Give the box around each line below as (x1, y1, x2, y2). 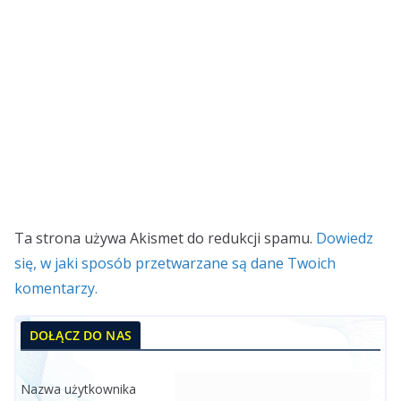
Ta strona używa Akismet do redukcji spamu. (14, 228, 316, 249)
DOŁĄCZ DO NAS (30, 327, 132, 345)
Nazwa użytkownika (21, 380, 136, 398)
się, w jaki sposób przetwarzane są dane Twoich (14, 253, 336, 274)
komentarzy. (14, 278, 98, 299)
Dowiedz (316, 228, 373, 249)
